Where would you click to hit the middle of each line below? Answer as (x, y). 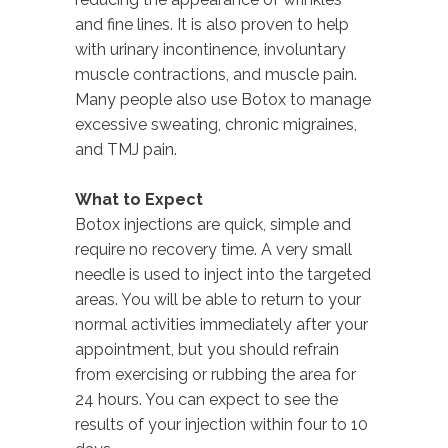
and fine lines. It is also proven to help (212, 24)
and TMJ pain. (126, 149)
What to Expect (139, 199)
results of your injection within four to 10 (221, 424)
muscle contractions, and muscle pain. (216, 74)
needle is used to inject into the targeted (223, 274)
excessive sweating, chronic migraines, (216, 124)
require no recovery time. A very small (213, 249)
